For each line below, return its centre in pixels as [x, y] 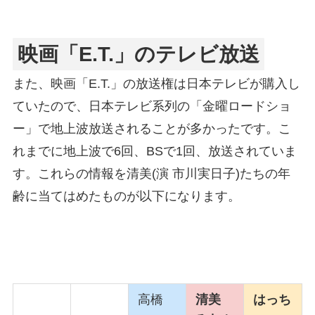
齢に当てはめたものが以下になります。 [126, 197]
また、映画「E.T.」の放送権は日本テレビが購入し [156, 84]
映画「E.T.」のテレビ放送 [139, 54]
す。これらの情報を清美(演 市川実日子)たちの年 [151, 174]
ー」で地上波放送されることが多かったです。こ [152, 129]
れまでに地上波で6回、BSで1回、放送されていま [154, 152]
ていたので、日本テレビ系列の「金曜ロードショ [152, 107]
